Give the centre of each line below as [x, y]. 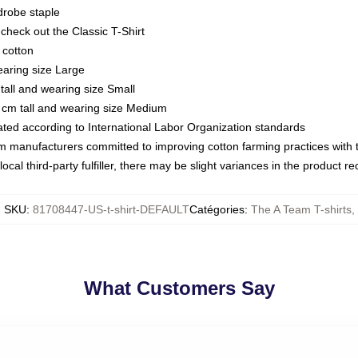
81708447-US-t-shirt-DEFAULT [111, 209]
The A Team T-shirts [301, 209]
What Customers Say [179, 288]
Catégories [217, 209]
